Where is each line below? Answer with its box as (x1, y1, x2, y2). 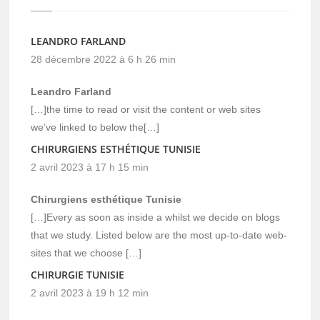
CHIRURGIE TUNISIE (31, 268, 125, 282)
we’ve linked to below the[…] (31, 121, 160, 134)
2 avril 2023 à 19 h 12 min (31, 287, 149, 299)
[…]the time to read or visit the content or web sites (31, 104, 261, 116)
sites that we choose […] (31, 247, 142, 259)
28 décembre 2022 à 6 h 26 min (31, 54, 176, 66)
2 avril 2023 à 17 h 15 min (31, 161, 149, 174)
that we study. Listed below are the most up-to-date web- (31, 229, 288, 241)
